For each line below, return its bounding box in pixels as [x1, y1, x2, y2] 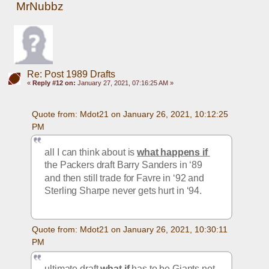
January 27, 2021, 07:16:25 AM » [75, 79, 174, 86]
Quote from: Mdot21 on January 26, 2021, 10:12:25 [31, 109, 228, 119]
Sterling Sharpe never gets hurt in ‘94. [44, 186, 205, 196]
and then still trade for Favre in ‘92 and [44, 173, 205, 183]
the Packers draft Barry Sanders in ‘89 [44, 160, 203, 171]
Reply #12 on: [32, 79, 76, 86]
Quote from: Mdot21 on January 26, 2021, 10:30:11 [31, 225, 228, 235]
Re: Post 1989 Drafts [26, 68, 115, 79]
